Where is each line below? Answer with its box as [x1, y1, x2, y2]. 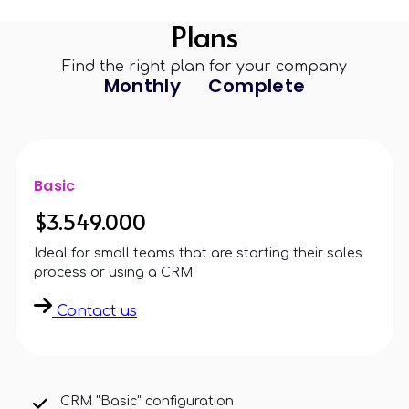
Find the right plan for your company [62, 58, 347, 76]
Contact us [52, 303, 137, 320]
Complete [207, 73, 306, 100]
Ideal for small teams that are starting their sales [34, 246, 362, 261]
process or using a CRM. [34, 265, 195, 280]
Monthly [103, 73, 181, 100]
